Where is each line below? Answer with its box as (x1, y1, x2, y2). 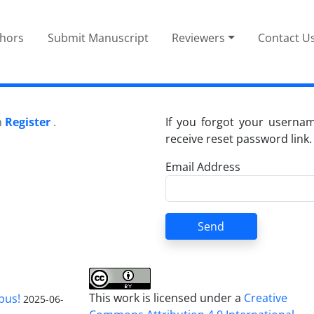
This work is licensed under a (89, 289, 245, 306)
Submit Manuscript (47, 29, 149, 46)
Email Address (165, 158, 240, 175)
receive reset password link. (165, 130, 312, 146)
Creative (244, 289, 288, 306)
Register (5, 114, 50, 130)
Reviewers (172, 29, 226, 46)
